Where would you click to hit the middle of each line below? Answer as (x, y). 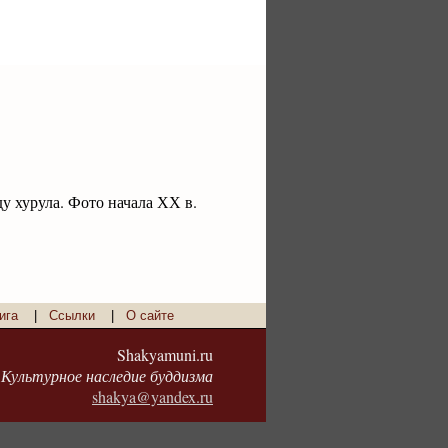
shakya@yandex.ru (152, 396)
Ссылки (72, 315)
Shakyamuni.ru (165, 354)
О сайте (150, 315)
